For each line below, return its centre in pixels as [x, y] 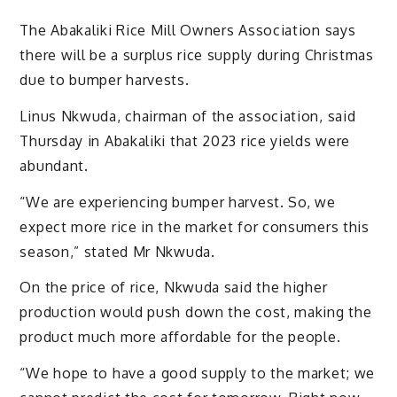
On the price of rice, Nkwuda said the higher [174, 288]
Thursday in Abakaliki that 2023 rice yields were [185, 140]
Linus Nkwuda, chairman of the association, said [188, 116]
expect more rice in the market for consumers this [195, 226]
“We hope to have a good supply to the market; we [198, 374]
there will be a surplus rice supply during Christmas [197, 55]
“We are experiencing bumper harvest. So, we [178, 202]
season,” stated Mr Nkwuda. [117, 251]
